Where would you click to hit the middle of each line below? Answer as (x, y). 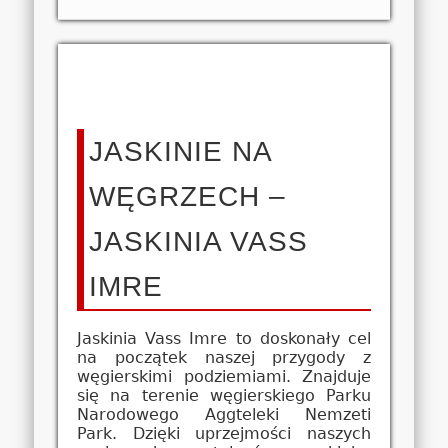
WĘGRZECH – (188, 197)
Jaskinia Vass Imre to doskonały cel (224, 339)
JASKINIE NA (180, 152)
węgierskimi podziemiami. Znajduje (224, 377)
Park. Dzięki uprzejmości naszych (224, 434)
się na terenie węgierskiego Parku (224, 396)
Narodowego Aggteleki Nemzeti (224, 415)
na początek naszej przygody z (224, 358)
